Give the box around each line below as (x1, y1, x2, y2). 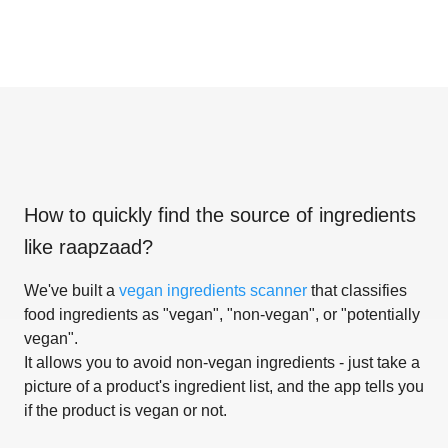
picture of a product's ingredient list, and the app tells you (24, 377, 424, 395)
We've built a (24, 281, 119, 299)
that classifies (307, 281, 407, 299)
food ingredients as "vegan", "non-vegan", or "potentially (24, 305, 420, 323)
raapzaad (59, 235, 142, 258)
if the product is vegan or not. (24, 401, 227, 419)
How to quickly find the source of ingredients (24, 203, 416, 226)
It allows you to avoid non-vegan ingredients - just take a (24, 353, 420, 371)
